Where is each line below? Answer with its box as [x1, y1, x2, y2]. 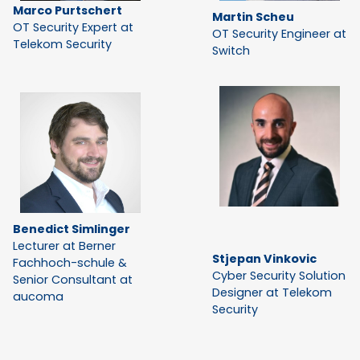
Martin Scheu [212, 9, 294, 26]
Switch [212, 43, 250, 59]
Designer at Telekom [212, 284, 332, 301]
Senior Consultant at [13, 272, 133, 288]
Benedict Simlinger [13, 221, 130, 238]
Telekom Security [13, 36, 112, 53]
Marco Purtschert [13, 2, 122, 19]
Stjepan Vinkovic [212, 251, 317, 268]
